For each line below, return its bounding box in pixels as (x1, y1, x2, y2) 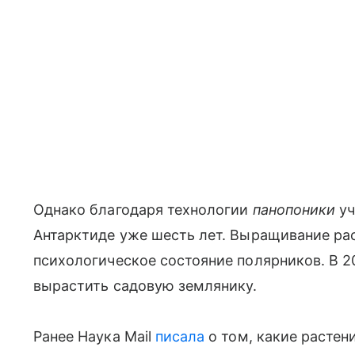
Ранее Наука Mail (33, 328, 155, 345)
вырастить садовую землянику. (33, 277, 258, 295)
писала (155, 328, 205, 345)
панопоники (252, 201, 340, 219)
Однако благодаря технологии (33, 201, 253, 219)
